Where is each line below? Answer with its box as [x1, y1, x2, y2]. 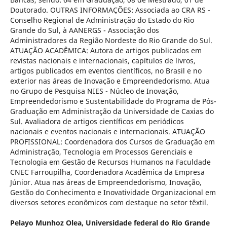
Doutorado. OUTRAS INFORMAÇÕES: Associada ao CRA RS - [10, 5, 210, 15]
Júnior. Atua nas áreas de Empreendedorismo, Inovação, [10, 177, 202, 187]
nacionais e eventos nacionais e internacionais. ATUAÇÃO [10, 127, 205, 137]
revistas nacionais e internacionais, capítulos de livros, [10, 56, 196, 66]
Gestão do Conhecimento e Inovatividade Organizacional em [10, 187, 216, 198]
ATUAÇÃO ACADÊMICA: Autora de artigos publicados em [10, 46, 202, 56]
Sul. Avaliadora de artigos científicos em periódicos [10, 117, 184, 127]
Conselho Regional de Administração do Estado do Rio [10, 15, 194, 25]
